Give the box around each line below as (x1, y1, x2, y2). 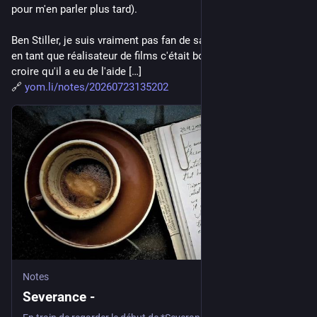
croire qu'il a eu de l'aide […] (11, 64, 142, 78)
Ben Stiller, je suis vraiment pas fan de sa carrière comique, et (11, 33, 302, 47)
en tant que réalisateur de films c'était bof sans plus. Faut (11, 49, 282, 62)
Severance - (23, 288, 95, 305)
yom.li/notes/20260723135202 (25, 80, 168, 93)
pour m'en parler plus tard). (11, 2, 137, 16)
